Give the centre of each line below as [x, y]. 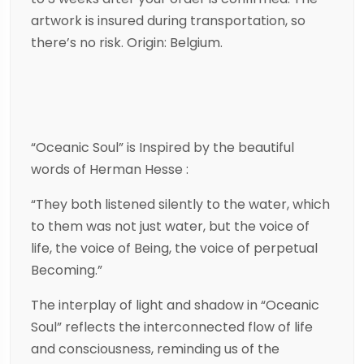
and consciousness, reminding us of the [155, 349]
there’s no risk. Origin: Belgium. [127, 43]
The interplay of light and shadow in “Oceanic [175, 305]
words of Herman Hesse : [110, 170]
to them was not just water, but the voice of [170, 227]
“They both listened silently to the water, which [180, 205]
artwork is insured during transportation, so [168, 21]
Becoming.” [67, 271]
